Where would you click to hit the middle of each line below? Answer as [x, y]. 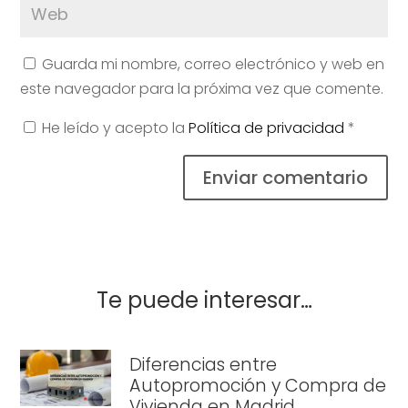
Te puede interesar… [204, 300]
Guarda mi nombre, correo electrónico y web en [214, 64]
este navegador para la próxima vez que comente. [202, 88]
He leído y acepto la [116, 127]
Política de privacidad [269, 127]
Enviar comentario [285, 177]
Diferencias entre [204, 364]
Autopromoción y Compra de [258, 385]
